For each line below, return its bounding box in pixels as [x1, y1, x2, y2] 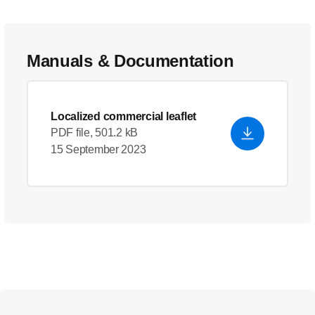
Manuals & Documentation [27, 51, 234, 70]
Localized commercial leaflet [51, 110, 196, 122]
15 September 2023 [51, 143, 146, 155]
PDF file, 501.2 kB [51, 127, 139, 139]
